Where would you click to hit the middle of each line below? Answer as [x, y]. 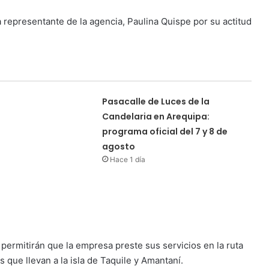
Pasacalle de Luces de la [156, 101]
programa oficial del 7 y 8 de [165, 131]
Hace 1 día [128, 159]
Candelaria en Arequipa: [156, 116]
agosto [119, 146]
